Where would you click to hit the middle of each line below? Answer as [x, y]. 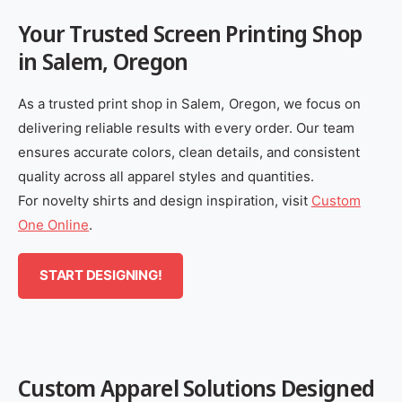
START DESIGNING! [101, 275]
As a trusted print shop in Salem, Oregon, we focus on [189, 103]
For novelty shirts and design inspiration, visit [165, 200]
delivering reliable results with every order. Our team [186, 127]
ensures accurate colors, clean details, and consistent [189, 152]
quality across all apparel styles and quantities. [166, 176]
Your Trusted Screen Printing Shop [190, 33]
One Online [54, 224]
